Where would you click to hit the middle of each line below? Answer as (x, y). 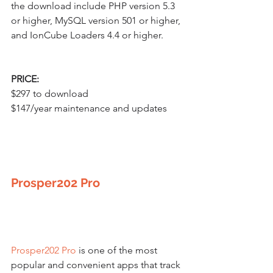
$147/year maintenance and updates (89, 108)
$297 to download (50, 94)
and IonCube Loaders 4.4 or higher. (87, 35)
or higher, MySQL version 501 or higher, (97, 21)
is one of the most (118, 250)
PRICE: (25, 79)
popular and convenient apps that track (97, 264)
